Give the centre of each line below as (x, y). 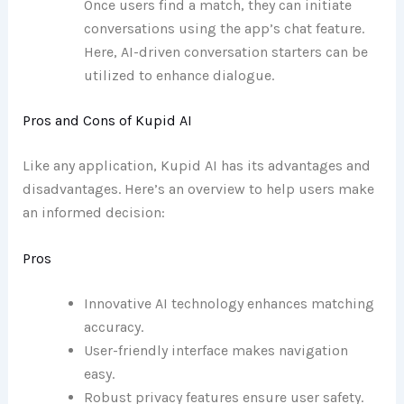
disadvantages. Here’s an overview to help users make (198, 188)
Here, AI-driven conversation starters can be (225, 51)
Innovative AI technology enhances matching (229, 304)
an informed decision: (93, 212)
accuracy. (113, 327)
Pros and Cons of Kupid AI (107, 120)
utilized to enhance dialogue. (179, 75)
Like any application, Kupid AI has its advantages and (196, 165)
